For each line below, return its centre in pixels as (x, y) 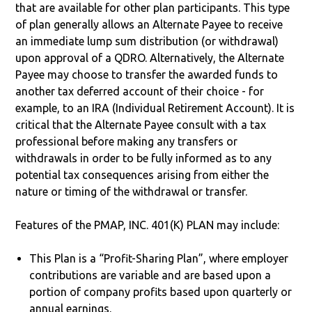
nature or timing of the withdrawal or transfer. (132, 191)
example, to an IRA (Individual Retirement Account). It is (155, 108)
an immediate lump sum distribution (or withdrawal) (147, 41)
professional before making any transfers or (127, 141)
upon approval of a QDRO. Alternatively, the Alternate (150, 57)
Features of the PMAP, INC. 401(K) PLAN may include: (148, 225)
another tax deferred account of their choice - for (140, 91)
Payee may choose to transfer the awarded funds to (147, 74)
